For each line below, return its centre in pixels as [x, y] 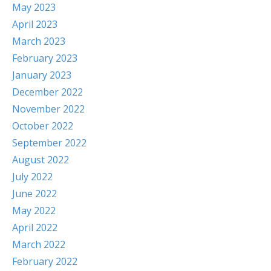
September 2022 [49, 143]
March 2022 [39, 244]
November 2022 [48, 109]
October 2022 [43, 126]
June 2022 [34, 194]
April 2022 [35, 227]
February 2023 [45, 58]
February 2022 [45, 261]
